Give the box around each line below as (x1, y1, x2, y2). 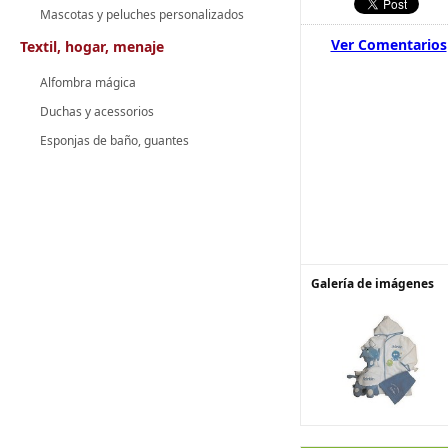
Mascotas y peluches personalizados (40, 6, 244, 23)
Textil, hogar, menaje (20, 37, 164, 56)
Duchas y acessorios (40, 103, 154, 120)
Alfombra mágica (40, 74, 136, 91)
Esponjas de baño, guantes (40, 132, 189, 149)
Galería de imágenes (311, 275, 434, 292)
